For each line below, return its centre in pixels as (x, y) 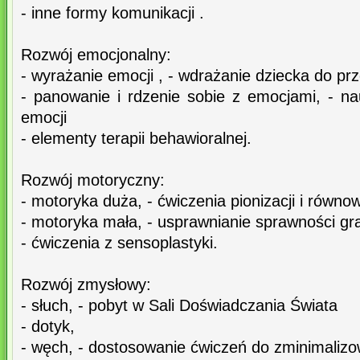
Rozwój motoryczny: (93, 180)
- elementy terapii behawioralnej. (136, 139)
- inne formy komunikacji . (112, 13)
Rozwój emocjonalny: (96, 55)
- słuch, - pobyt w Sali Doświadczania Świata (179, 306)
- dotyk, (48, 327)
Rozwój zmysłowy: (86, 285)
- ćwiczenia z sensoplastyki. (119, 243)
